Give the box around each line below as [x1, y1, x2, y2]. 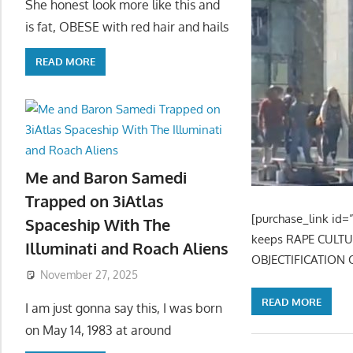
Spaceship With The [25, 214, 170, 236]
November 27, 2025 [39, 267, 138, 281]
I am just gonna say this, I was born [25, 299, 222, 316]
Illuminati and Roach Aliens [25, 238, 229, 259]
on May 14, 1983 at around [25, 321, 171, 338]
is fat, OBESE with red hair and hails [25, 18, 229, 35]
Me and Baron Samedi [25, 167, 187, 188]
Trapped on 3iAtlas [25, 191, 164, 212]
